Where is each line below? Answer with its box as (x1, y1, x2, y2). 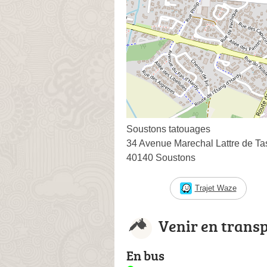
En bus (126, 246, 164, 265)
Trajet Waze (194, 183, 237, 193)
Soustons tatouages (126, 123, 210, 134)
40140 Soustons (126, 152, 195, 163)
